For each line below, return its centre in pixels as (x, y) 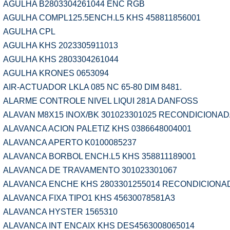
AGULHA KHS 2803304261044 (61, 59)
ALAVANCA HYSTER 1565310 (60, 212)
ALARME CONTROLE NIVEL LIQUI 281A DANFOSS (101, 101)
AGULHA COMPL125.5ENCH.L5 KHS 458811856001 (102, 18)
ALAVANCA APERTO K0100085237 (70, 142)
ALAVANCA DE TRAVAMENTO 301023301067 (90, 170)
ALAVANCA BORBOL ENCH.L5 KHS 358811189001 (100, 156)
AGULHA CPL (29, 32)
